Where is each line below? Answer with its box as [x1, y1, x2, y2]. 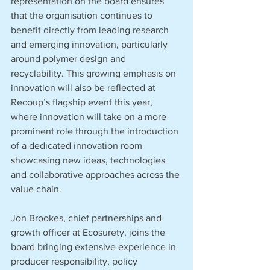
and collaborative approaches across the [11, 169, 182, 180]
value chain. [11, 184, 61, 194]
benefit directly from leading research [11, 25, 171, 35]
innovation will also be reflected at [11, 83, 158, 93]
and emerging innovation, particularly [11, 39, 170, 49]
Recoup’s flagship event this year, [11, 97, 155, 107]
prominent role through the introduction [11, 126, 181, 136]
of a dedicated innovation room [11, 140, 145, 151]
